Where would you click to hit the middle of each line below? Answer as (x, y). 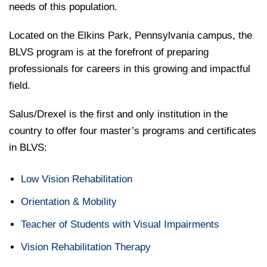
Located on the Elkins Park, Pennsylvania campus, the (131, 35)
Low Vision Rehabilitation (77, 179)
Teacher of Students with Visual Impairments (121, 224)
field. (23, 85)
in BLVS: (31, 147)
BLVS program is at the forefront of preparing (109, 52)
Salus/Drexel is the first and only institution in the (118, 114)
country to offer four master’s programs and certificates (133, 131)
